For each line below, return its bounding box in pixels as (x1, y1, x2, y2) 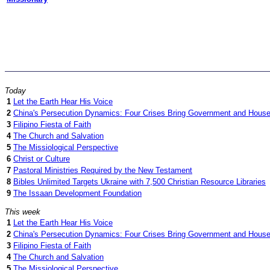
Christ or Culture (13, 154, 70, 163)
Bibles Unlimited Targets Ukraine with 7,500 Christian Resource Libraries (13, 177, 266, 186)
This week (5, 207, 40, 217)
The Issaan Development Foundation (13, 189, 142, 198)
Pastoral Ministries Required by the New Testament (13, 166, 192, 175)
